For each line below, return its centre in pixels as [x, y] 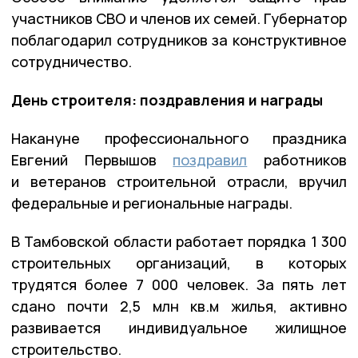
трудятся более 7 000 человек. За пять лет [179, 285]
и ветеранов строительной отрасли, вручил [179, 182]
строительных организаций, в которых [179, 263]
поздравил [210, 160]
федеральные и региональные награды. [152, 203]
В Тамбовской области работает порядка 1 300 [179, 242]
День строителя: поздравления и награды [167, 100]
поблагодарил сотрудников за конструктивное [179, 40]
